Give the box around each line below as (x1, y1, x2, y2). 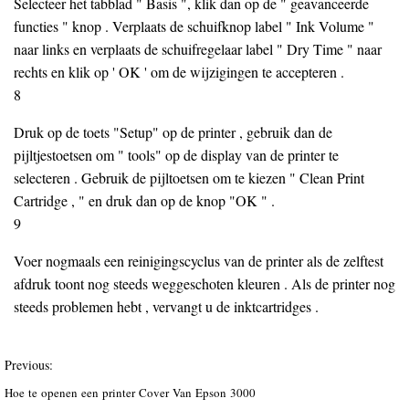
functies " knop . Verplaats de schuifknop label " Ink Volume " (14, 16, 374, 36)
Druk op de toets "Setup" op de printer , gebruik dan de (14, 122, 332, 142)
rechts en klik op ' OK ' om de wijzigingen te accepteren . (14, 62, 344, 81)
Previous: (5, 356, 53, 373)
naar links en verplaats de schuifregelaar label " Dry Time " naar (14, 39, 382, 58)
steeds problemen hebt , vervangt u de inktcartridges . (14, 297, 319, 316)
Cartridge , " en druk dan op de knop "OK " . (14, 191, 275, 210)
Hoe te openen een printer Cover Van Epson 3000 (5, 384, 259, 401)
